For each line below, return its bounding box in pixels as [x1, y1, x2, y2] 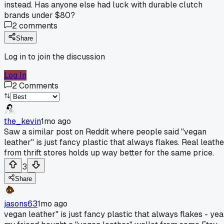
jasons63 [4, 198, 37, 209]
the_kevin [4, 115, 41, 126]
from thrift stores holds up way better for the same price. [4, 147, 214, 158]
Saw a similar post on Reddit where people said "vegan [4, 126, 206, 137]
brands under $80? [4, 9, 75, 20]
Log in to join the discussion [4, 51, 105, 62]
